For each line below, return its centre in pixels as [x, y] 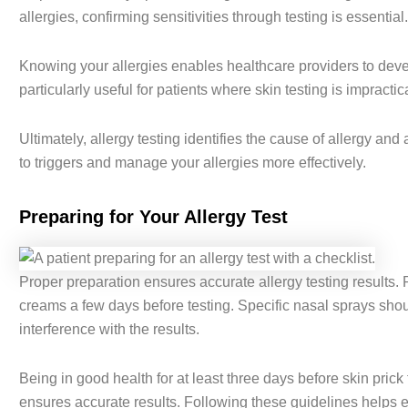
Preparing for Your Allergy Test [153, 217]
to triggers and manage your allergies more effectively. [192, 163]
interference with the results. [109, 330]
